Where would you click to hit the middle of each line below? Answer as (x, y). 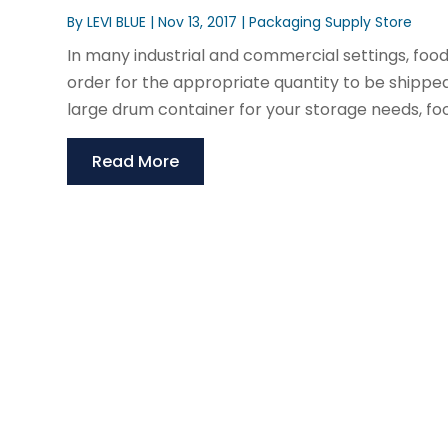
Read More (136, 162)
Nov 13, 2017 (198, 22)
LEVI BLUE (117, 22)
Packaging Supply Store (331, 22)
